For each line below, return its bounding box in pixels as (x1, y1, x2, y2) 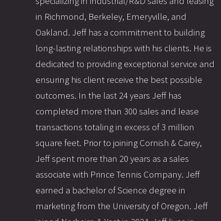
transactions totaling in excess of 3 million (36, 121, 194, 133)
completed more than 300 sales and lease (36, 105, 199, 117)
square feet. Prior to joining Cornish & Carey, (36, 137, 202, 148)
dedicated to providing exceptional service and (36, 58, 215, 70)
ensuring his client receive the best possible (36, 74, 202, 85)
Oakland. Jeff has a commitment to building (36, 26, 205, 38)
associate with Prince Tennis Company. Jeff (36, 168, 200, 180)
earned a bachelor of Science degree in (36, 184, 185, 196)
